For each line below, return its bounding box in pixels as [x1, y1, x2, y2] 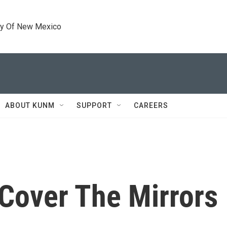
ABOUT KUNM [5, 101, 55, 109]
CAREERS [134, 101, 168, 109]
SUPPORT [77, 101, 112, 109]
